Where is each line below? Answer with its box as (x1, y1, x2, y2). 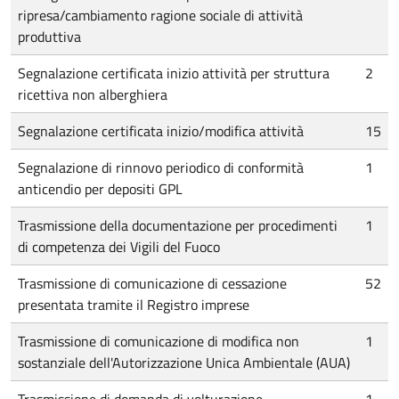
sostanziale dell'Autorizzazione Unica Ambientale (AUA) (18, 352, 350, 373)
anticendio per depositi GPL (18, 178, 183, 199)
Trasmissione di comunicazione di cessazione (18, 273, 287, 294)
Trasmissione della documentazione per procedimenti (18, 215, 338, 236)
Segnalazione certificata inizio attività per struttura (18, 62, 330, 84)
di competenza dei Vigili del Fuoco (18, 236, 220, 257)
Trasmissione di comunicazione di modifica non (18, 330, 299, 352)
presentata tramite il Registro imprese (18, 294, 249, 315)
